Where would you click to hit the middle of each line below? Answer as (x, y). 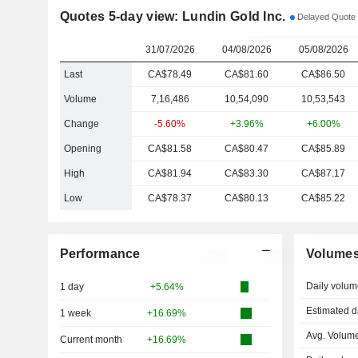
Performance (100, 254)
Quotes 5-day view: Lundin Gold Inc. (173, 16)
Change (81, 124)
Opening (82, 149)
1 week (75, 313)
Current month (91, 340)
